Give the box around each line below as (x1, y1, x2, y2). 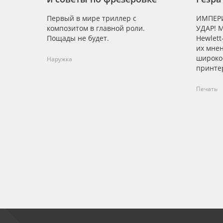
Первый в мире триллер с (47, 13, 136, 23)
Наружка (47, 55, 72, 63)
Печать (196, 85, 218, 93)
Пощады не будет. (47, 33, 109, 43)
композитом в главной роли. (47, 23, 145, 33)
